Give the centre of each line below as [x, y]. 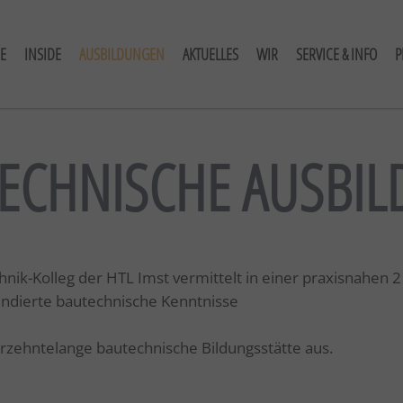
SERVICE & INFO [336, 54]
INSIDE [43, 54]
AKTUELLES [210, 54]
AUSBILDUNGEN [122, 54]
